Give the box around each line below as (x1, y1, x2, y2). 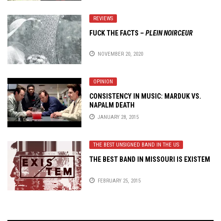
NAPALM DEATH (89, 101, 135, 109)
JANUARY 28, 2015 (98, 114, 139, 121)
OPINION (93, 78, 113, 85)
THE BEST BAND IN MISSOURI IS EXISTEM (89, 155, 210, 164)
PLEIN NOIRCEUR (146, 29, 193, 37)
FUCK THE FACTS (89, 29, 139, 37)
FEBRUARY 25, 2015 (98, 177, 141, 184)
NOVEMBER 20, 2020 (98, 50, 143, 57)
